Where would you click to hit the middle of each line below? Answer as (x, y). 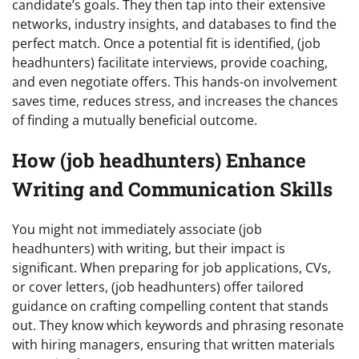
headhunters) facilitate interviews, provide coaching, (170, 62)
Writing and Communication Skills (172, 189)
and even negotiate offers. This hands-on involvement (175, 81)
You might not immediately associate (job (137, 229)
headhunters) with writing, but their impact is (149, 248)
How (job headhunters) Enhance (159, 160)
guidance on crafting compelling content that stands (170, 306)
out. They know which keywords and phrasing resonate (178, 325)
